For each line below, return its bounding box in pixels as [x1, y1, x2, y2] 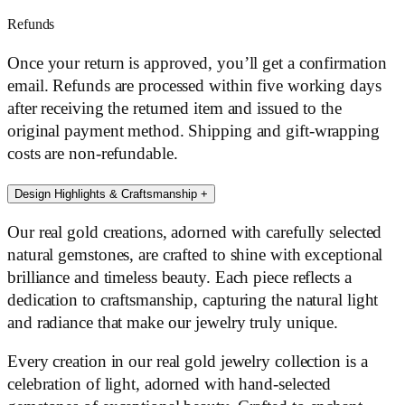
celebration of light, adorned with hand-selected [7, 375, 332, 394]
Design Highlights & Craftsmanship [14, 187, 201, 202]
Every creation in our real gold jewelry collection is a [7, 353, 368, 372]
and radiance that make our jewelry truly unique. [7, 313, 339, 332]
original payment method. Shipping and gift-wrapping [7, 121, 380, 140]
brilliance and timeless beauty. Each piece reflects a [7, 268, 352, 287]
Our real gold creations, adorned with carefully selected [7, 222, 382, 241]
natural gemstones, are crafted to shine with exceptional [7, 245, 383, 264]
